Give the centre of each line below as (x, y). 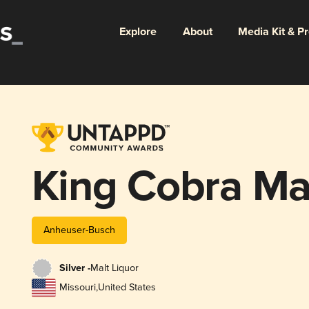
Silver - (74, 269)
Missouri (77, 288)
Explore (138, 32)
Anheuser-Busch (79, 230)
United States (127, 288)
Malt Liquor (114, 268)
